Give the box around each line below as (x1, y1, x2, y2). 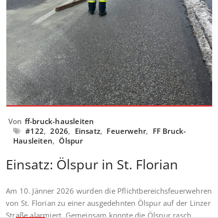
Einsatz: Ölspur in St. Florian (6, 155, 178, 174)
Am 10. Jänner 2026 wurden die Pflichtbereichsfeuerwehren (6, 186, 212, 196)
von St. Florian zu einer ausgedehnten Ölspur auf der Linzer (6, 198, 211, 208)
